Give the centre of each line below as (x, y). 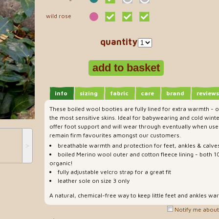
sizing (89, 93)
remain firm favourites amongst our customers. (115, 135)
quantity (119, 42)
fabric (119, 93)
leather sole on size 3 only (94, 181)
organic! (61, 163)
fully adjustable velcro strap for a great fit (114, 172)
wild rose (59, 16)
